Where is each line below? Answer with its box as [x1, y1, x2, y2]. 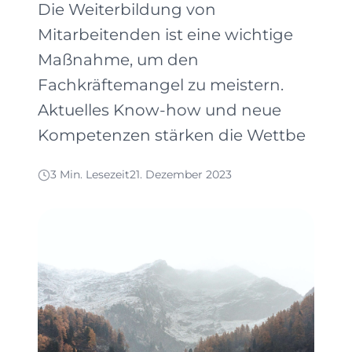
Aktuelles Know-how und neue [38, 101, 281, 119]
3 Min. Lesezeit [50, 167, 130, 181]
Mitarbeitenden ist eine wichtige [38, 25, 293, 44]
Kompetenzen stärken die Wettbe [38, 126, 306, 145]
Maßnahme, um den [38, 50, 199, 69]
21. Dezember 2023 [130, 167, 232, 181]
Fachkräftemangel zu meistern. [38, 75, 284, 94]
